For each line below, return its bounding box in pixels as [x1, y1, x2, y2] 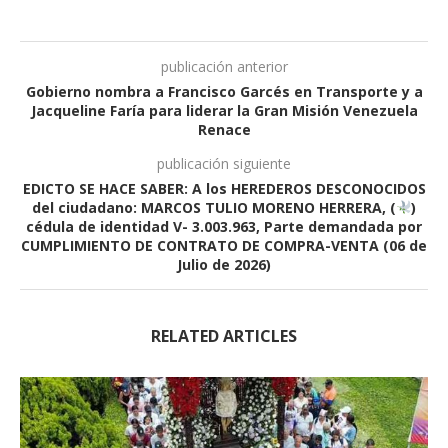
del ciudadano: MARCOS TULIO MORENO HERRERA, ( [31, 197, 396, 217]
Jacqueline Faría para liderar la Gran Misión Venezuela [30, 100, 418, 120]
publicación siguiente [157, 153, 291, 173]
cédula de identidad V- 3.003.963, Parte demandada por [26, 216, 422, 236]
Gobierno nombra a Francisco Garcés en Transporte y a [25, 81, 423, 101]
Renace [197, 119, 251, 139]
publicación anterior [160, 56, 288, 76]
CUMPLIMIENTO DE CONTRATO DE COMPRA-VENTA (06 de [21, 235, 427, 255]
